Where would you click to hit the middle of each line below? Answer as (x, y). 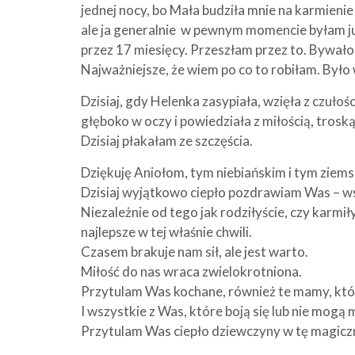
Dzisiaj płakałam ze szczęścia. (167, 141)
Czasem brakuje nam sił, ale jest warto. (195, 252)
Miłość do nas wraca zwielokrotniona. (191, 272)
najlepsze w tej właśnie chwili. (166, 232)
